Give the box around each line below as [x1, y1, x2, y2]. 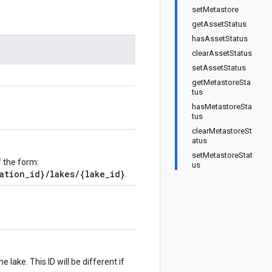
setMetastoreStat [192, 151, 253, 160]
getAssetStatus [192, 19, 246, 29]
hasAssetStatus [192, 34, 248, 43]
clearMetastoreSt [192, 126, 252, 135]
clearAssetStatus [192, 49, 252, 58]
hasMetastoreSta [192, 102, 252, 111]
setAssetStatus [192, 63, 246, 72]
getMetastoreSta [192, 78, 251, 87]
